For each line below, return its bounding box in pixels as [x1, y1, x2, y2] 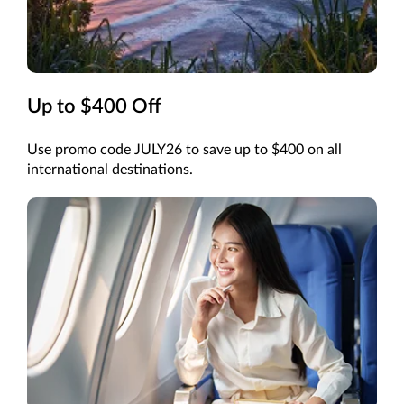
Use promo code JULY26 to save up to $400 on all [27, 142, 342, 158]
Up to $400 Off [27, 96, 161, 117]
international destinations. [27, 162, 193, 178]
